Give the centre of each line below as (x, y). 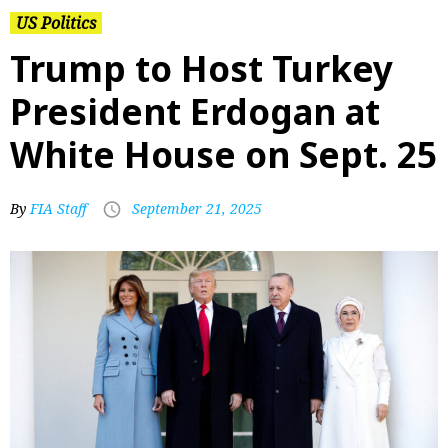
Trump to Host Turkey (201, 68)
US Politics (56, 23)
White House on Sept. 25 (223, 154)
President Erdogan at (195, 111)
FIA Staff (58, 208)
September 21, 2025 (197, 208)
